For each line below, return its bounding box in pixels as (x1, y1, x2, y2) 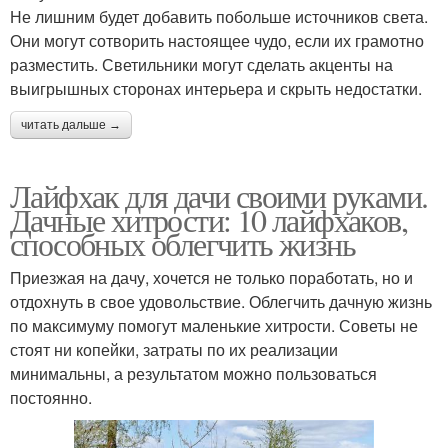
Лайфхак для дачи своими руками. (10, 174, 428, 218)
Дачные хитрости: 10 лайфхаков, (10, 198, 407, 242)
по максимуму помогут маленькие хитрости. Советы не (10, 314, 418, 338)
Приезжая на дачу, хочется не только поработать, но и (10, 266, 413, 290)
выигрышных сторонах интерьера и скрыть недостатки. (10, 77, 422, 101)
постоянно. (10, 386, 92, 410)
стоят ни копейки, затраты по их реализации (10, 338, 338, 362)
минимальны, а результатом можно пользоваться (10, 362, 377, 386)
